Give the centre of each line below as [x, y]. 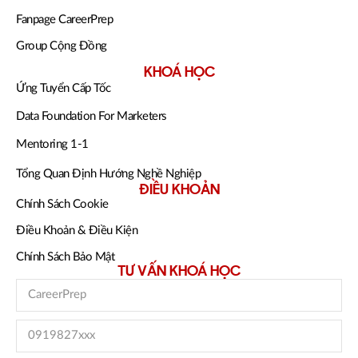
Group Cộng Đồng [62, 46]
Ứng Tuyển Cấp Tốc [64, 88]
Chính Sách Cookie [62, 204]
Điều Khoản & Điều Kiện [77, 230]
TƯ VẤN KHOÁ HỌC [179, 271]
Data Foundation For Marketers [91, 116]
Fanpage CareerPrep [64, 19]
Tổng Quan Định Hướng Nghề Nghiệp [108, 173]
